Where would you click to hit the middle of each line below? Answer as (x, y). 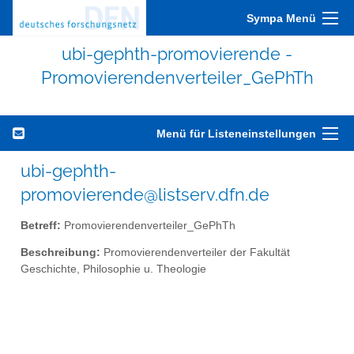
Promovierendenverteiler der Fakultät (195, 253)
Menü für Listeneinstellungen (236, 134)
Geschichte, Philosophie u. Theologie (113, 269)
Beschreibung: (60, 253)
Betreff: (41, 225)
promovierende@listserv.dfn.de (145, 194)
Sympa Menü (281, 18)
